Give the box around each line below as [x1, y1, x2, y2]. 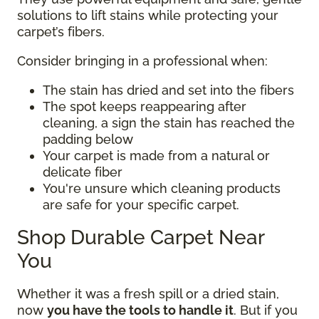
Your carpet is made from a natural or [43, 147, 270, 163]
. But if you [234, 302, 298, 318]
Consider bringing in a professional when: [17, 53, 268, 68]
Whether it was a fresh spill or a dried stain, [17, 286, 279, 301]
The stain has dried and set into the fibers [43, 82, 294, 98]
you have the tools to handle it [47, 302, 234, 318]
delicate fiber [43, 164, 122, 179]
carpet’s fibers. [17, 23, 105, 39]
